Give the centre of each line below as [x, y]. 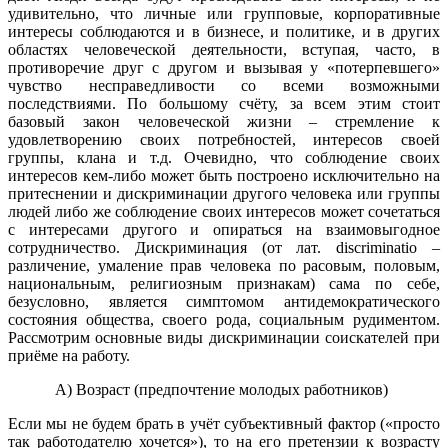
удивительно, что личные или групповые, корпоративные [224, 13]
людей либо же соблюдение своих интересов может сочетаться [224, 211]
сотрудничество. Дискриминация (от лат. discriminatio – [224, 247]
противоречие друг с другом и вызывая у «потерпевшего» [224, 67]
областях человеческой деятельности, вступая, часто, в [224, 49]
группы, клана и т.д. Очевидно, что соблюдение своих [224, 157]
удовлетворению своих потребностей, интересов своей [224, 139]
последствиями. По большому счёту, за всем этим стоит [224, 103]
